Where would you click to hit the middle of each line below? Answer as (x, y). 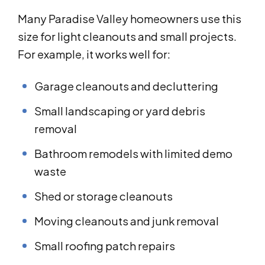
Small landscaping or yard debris (120, 111)
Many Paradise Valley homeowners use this (130, 19)
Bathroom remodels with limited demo (133, 154)
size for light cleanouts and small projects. (127, 37)
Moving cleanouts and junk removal (127, 221)
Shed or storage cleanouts (104, 196)
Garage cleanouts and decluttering (126, 86)
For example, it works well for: (94, 54)
